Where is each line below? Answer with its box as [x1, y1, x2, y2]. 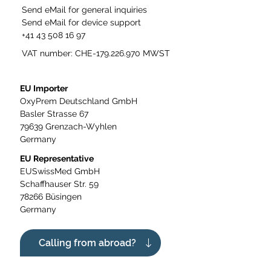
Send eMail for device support [21, 17, 141, 27]
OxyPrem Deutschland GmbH [19, 96, 137, 106]
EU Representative [19, 154, 94, 164]
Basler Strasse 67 [19, 108, 88, 119]
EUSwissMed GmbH [19, 166, 100, 177]
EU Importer [19, 83, 70, 93]
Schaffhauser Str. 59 [19, 179, 99, 189]
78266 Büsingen [19, 192, 82, 202]
